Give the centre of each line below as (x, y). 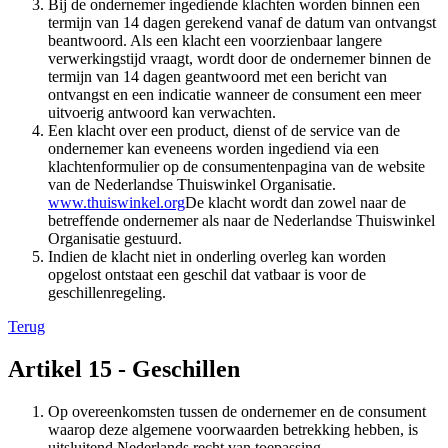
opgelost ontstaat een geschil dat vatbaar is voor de (207, 275)
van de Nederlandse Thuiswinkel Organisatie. (192, 185)
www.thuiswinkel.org (116, 203)
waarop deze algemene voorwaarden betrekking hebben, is (233, 430)
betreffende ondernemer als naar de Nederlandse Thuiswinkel (241, 221)
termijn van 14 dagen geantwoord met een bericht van (217, 77)
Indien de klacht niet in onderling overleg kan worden (217, 257)
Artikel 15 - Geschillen (124, 369)
